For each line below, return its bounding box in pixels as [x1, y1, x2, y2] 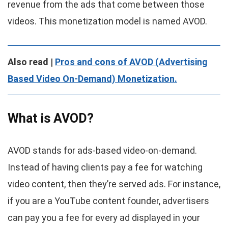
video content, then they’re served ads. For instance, [8, 179, 220, 190]
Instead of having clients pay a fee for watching [8, 162, 203, 173]
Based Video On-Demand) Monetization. [8, 73, 177, 84]
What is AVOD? [8, 111, 94, 126]
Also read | [8, 56, 55, 68]
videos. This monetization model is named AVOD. [8, 16, 207, 27]
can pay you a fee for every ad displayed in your [8, 212, 200, 223]
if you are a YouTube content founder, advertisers [8, 195, 209, 207]
